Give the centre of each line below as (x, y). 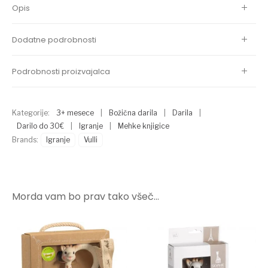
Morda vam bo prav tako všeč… (86, 196)
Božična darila (133, 112)
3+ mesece (75, 112)
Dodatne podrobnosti (54, 39)
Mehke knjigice (144, 126)
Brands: (25, 139)
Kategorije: (32, 112)
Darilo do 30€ (41, 126)
